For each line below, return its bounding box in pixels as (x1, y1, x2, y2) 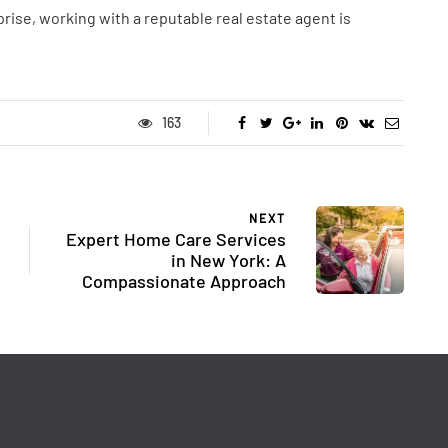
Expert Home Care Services (66, 228, 286, 250)
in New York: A (171, 249, 286, 271)
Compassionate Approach (82, 270, 286, 292)
